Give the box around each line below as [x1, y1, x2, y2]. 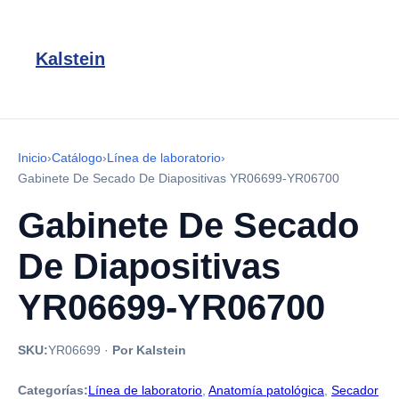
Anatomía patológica [208, 383, 324, 397]
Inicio [18, 151, 47, 165]
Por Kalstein [112, 343, 186, 357]
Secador [331, 383, 379, 397]
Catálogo [52, 151, 102, 165]
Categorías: [18, 383, 88, 397]
